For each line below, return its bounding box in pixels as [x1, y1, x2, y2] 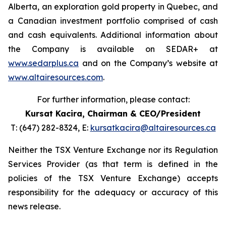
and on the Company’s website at [79, 58, 218, 68]
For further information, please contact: [36, 94, 190, 104]
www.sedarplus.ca [8, 58, 79, 68]
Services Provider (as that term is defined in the [8, 159, 218, 169]
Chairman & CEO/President [85, 108, 201, 119]
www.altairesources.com [8, 72, 103, 82]
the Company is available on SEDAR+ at [8, 44, 218, 54]
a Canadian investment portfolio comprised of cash [8, 16, 218, 26]
